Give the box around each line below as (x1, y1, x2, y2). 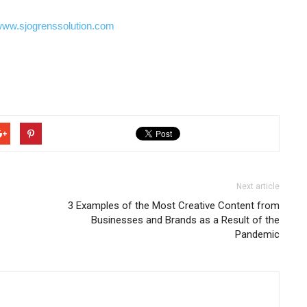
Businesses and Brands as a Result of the (91, 214, 280, 226)
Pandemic (235, 228, 280, 241)
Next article (236, 182, 280, 191)
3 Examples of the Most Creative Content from (68, 199, 280, 212)
